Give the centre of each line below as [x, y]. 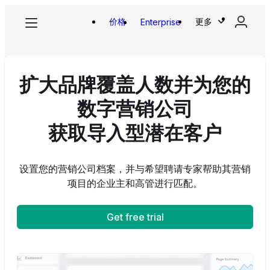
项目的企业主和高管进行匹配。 [135, 183]
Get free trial [135, 217]
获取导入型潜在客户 [135, 135]
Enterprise [161, 22]
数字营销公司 [135, 111]
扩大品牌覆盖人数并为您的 [135, 87]
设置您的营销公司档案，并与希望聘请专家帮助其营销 [135, 169]
